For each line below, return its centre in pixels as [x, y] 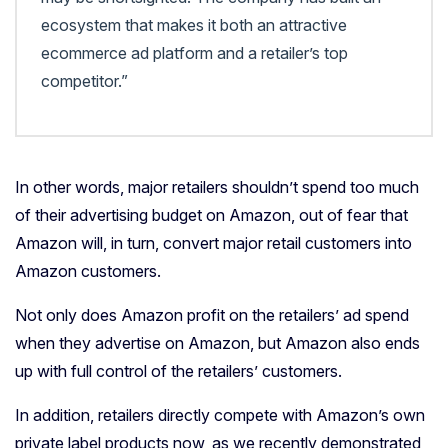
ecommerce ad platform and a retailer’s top [194, 53]
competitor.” [84, 81]
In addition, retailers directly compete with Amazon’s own [220, 415]
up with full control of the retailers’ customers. [178, 371]
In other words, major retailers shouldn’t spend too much [217, 187]
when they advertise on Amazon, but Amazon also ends [217, 343]
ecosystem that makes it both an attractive [194, 25]
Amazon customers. [88, 271]
